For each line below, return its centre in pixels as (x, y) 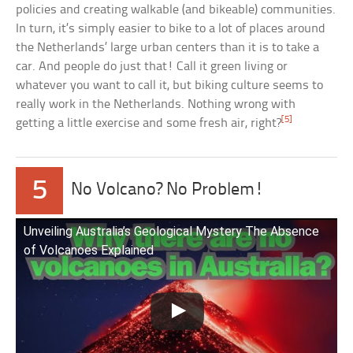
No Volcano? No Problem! (168, 191)
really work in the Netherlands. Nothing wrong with (156, 105)
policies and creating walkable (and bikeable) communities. (176, 10)
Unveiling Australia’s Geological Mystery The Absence (172, 232)
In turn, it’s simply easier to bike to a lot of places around (171, 29)
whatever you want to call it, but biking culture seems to (170, 86)
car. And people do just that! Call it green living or (152, 67)
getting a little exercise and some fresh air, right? (149, 124)
